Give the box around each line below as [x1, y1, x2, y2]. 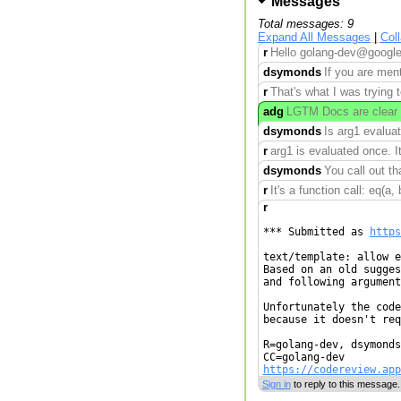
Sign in [261, 379, 291, 390]
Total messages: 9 [257, 16, 354, 30]
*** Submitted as [262, 226, 370, 239]
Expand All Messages [257, 30, 371, 44]
